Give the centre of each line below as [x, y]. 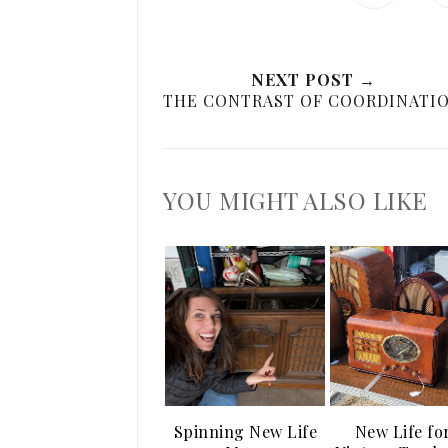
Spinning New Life [245, 431]
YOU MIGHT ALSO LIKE [295, 200]
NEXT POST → [313, 79]
